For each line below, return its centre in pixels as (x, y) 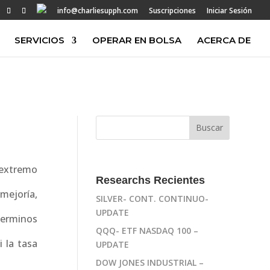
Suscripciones (172, 11)
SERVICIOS (39, 40)
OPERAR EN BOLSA (137, 40)
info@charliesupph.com (98, 11)
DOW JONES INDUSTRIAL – (150, 262)
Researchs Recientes (151, 180)
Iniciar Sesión (229, 11)
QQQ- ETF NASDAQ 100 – (147, 230)
